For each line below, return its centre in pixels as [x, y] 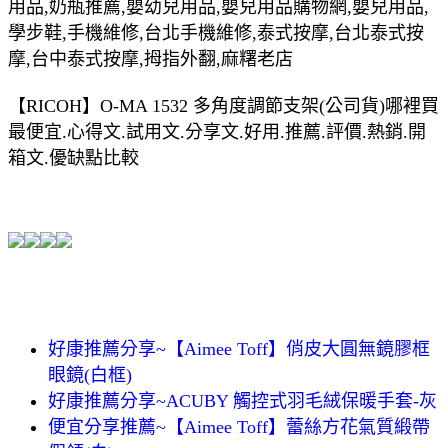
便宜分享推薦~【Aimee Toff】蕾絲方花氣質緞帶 [239, 426]
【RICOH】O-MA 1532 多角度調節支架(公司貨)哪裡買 [223, 105]
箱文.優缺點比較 [73, 157]
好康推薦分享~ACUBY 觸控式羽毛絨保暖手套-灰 [242, 400]
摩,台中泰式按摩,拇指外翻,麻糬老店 [150, 58]
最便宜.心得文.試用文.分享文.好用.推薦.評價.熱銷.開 [217, 131]
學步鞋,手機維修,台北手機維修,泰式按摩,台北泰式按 [216, 32]
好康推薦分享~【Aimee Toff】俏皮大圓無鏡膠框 [239, 348]
